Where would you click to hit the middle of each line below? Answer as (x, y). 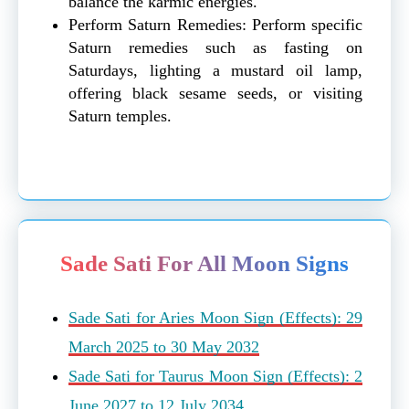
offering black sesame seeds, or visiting (215, 93)
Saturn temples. (120, 115)
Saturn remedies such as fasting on (215, 47)
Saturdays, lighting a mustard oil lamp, (215, 70)
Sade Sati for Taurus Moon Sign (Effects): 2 (215, 376)
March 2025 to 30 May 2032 (164, 346)
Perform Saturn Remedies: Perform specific (215, 24)
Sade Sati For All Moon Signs (204, 263)
